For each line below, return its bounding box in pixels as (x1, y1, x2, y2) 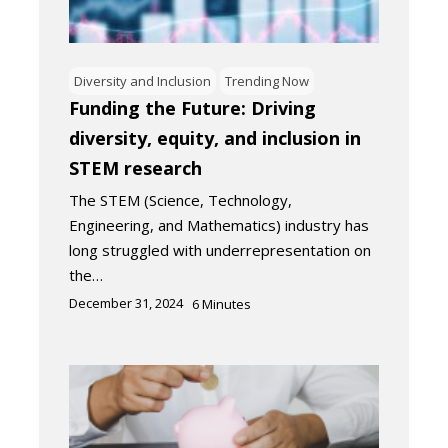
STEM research (69, 156, 202, 181)
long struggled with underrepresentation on (69, 240, 371, 261)
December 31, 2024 (69, 294, 183, 313)
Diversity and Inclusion (74, 72, 211, 91)
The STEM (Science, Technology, (69, 190, 292, 211)
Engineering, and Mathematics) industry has (69, 215, 369, 236)
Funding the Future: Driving (69, 96, 316, 121)
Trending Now (225, 72, 309, 91)
